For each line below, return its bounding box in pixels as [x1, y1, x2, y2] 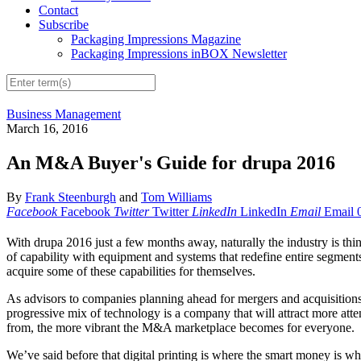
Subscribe [39, 18, 89, 32]
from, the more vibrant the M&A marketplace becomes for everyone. [6, 321, 355, 335]
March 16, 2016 [6, 122, 88, 136]
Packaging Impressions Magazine [71, 32, 241, 47]
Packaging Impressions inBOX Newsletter [71, 47, 287, 61]
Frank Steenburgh [25, 190, 116, 205]
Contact [39, 3, 78, 18]
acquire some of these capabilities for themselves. [6, 264, 255, 279]
